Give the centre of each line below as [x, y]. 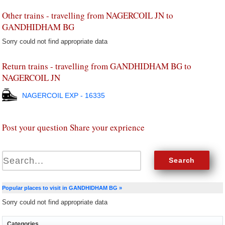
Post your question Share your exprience [74, 127]
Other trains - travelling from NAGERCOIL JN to [88, 15]
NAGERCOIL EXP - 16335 [64, 95]
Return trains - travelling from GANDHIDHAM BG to [97, 66]
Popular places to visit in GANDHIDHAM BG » [62, 188]
